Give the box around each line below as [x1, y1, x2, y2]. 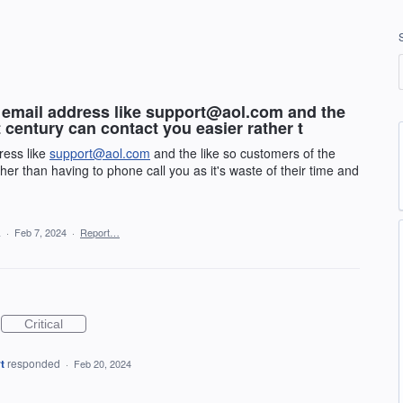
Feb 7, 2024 [14, 225, 67, 239]
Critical [24, 317, 63, 331]
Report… [80, 225, 120, 239]
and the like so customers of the [150, 144, 336, 162]
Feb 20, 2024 [73, 356, 131, 371]
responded [6, 355, 63, 371]
